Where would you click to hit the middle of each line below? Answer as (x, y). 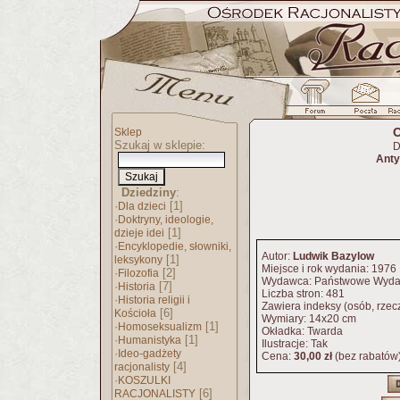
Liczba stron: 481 (303, 294)
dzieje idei (139, 233)
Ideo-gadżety (150, 354)
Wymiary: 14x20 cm (309, 319)
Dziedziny (149, 192)
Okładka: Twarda (302, 331)
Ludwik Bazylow (333, 256)
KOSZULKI (144, 380)
